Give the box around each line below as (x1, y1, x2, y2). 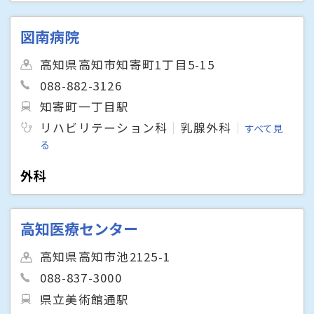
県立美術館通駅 (40, 290, 130, 308)
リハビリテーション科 (40, 118, 168, 136)
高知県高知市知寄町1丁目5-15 (40, 55, 214, 73)
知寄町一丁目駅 (40, 97, 130, 115)
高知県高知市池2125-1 (40, 248, 171, 266)
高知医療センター (20, 218, 139, 240)
